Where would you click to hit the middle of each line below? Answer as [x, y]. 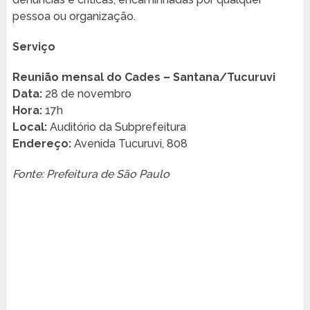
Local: [29, 127]
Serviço [34, 47]
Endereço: [42, 144]
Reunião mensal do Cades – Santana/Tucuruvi [144, 77]
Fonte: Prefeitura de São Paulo [91, 174]
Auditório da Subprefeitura [116, 127]
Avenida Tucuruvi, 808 [129, 144]
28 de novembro [86, 94]
